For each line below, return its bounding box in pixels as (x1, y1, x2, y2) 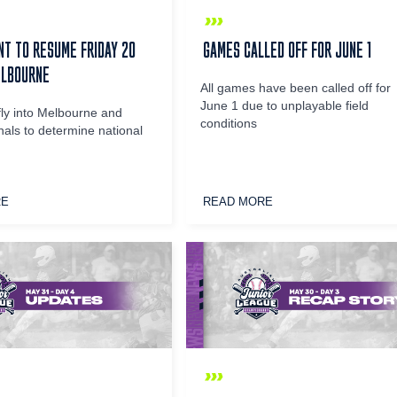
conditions (200, 117, 258, 131)
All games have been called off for (200, 82, 392, 96)
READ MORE (203, 195, 274, 209)
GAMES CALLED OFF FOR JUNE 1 (203, 38, 372, 62)
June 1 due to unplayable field (200, 99, 370, 113)
